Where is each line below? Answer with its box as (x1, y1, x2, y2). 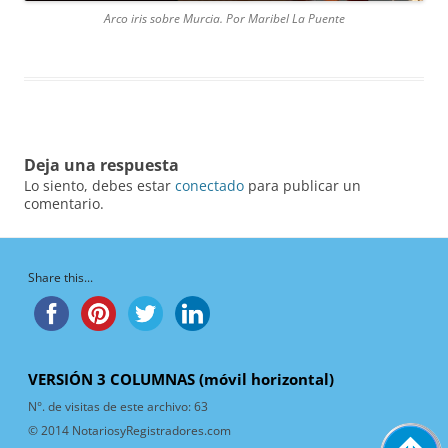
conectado (175, 175, 244, 195)
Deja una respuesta (24, 153, 179, 176)
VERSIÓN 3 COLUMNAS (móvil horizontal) (28, 368, 334, 390)
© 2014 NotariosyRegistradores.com (28, 421, 231, 439)
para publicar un (244, 175, 361, 195)
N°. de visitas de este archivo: (28, 397, 194, 415)
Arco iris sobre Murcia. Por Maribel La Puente (103, 9, 345, 27)
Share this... (28, 268, 93, 286)
